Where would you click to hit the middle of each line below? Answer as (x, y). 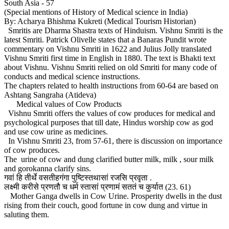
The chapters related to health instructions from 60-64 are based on (111, 86)
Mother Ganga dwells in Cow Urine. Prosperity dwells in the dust (113, 196)
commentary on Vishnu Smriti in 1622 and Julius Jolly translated (108, 49)
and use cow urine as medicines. (56, 132)
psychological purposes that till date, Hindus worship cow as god (109, 123)
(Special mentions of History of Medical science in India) (96, 12)
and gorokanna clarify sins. (51, 169)
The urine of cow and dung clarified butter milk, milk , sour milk (109, 159)
